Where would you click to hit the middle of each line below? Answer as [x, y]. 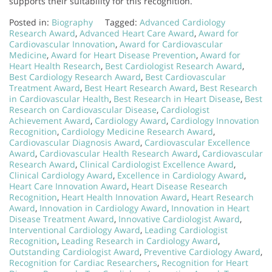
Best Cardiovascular [185, 76]
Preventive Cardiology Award [202, 251]
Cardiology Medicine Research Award [137, 131]
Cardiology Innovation [215, 120]
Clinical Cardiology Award [61, 175]
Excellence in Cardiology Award [181, 175]
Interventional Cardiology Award [75, 229]
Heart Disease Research [179, 186]
